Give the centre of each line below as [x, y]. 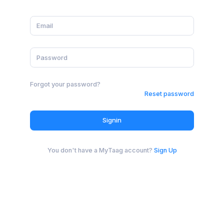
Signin [112, 120]
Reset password [169, 93]
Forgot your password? [65, 84]
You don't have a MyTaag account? [100, 150]
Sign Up [165, 150]
